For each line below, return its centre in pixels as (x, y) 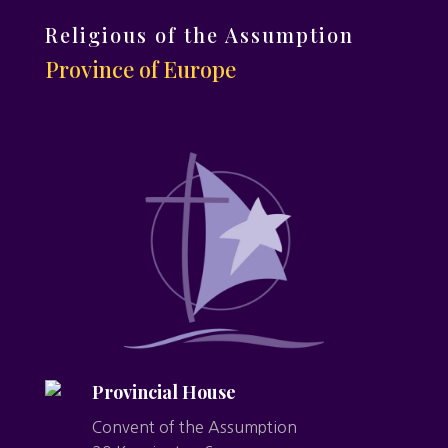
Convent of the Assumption (194, 426)
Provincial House (163, 391)
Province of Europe (140, 68)
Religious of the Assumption (199, 34)
